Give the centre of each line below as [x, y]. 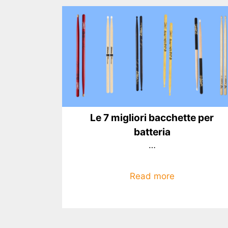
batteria [152, 132]
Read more [152, 176]
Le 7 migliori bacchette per [152, 118]
